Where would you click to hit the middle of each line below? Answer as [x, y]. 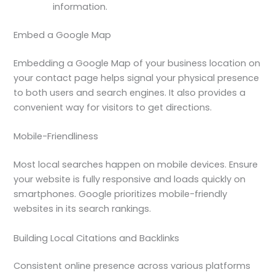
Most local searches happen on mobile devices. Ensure [136, 165]
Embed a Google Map [63, 35]
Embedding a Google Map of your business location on [137, 64]
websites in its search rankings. [83, 209]
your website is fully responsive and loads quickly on [130, 180]
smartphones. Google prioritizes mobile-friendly [121, 194]
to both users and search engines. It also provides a [130, 93]
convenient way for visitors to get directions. [113, 108]
